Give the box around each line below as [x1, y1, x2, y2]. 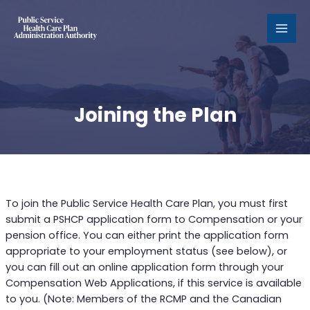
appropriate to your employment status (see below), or [5, 244, 287, 258]
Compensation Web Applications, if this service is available [5, 276, 302, 290]
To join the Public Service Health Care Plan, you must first [5, 197, 288, 210]
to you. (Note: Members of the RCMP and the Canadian [5, 292, 282, 306]
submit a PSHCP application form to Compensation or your [5, 212, 302, 226]
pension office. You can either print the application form [5, 228, 289, 242]
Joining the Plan [73, 102, 237, 129]
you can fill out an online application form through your [5, 260, 284, 274]
